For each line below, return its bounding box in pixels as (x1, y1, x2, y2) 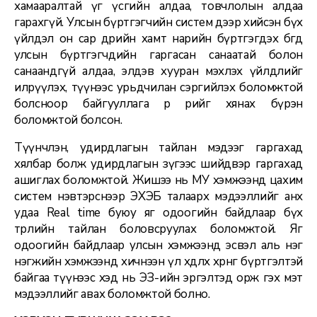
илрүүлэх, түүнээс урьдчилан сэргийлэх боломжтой (14, 79, 303, 96)
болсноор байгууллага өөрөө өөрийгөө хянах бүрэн (14, 95, 303, 112)
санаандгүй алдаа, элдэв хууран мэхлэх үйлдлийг (14, 62, 303, 79)
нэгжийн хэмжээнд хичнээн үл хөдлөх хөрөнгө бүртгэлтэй (14, 253, 303, 270)
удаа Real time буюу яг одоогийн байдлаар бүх (14, 204, 303, 221)
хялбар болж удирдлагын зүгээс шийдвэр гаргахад (14, 155, 303, 172)
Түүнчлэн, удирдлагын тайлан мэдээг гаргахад (14, 139, 303, 156)
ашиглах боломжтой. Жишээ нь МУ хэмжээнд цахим (14, 171, 303, 188)
